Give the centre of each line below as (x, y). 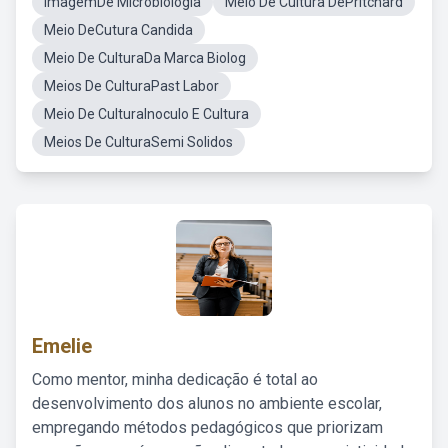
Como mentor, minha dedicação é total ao (175, 379)
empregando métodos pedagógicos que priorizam (207, 427)
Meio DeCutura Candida (118, 30)
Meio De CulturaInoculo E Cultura (146, 114)
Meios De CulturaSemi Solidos (138, 142)
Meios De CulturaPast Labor (131, 86)
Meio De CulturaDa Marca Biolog (145, 58)
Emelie (62, 346)
